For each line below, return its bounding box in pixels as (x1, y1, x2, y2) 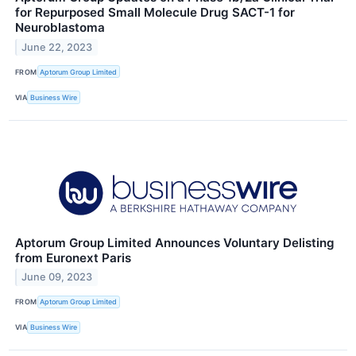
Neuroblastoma (15, 20, 105, 36)
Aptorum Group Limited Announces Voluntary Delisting (15, 234, 335, 250)
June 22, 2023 (21, 41, 93, 53)
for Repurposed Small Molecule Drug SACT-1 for (15, 5, 295, 21)
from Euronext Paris (15, 250, 131, 265)
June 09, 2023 (21, 271, 93, 284)
